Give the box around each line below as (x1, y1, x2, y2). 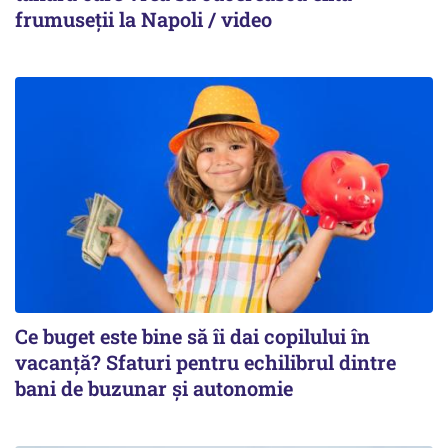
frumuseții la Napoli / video (15, 6, 272, 33)
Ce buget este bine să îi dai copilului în (15, 322, 370, 349)
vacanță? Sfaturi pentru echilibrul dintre (15, 348, 396, 375)
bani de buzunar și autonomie (15, 374, 293, 401)
